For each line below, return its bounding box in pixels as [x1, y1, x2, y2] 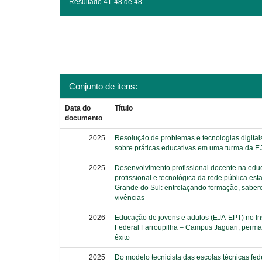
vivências [115, 194, 145, 202]
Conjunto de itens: [69, 81, 137, 91]
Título [115, 104, 133, 112]
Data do [65, 104, 91, 112]
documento [65, 114, 103, 122]
